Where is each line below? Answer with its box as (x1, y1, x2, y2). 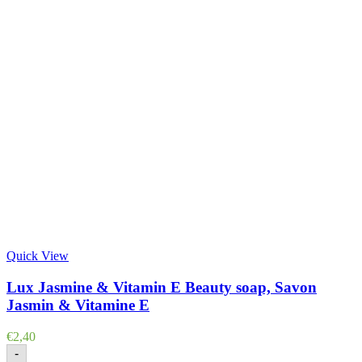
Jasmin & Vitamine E (6, 297, 149, 314)
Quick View (6, 249, 69, 263)
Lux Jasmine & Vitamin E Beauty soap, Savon (6, 279, 317, 297)
